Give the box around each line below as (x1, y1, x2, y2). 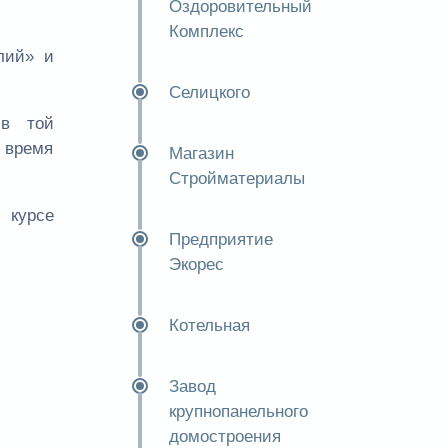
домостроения (168, 427, 281, 446)
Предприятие (168, 230, 273, 249)
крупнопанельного (168, 402, 308, 421)
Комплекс (168, 22, 244, 41)
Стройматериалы (168, 169, 305, 188)
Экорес (168, 255, 224, 274)
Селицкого (168, 83, 250, 102)
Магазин (168, 144, 234, 163)
